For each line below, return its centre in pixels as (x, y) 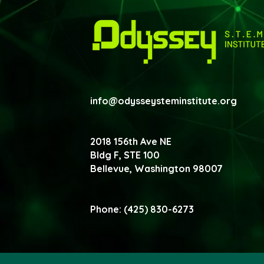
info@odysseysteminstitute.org (165, 101)
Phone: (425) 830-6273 (142, 209)
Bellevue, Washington (141, 169)
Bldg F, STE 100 (125, 155)
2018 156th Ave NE (131, 141)
